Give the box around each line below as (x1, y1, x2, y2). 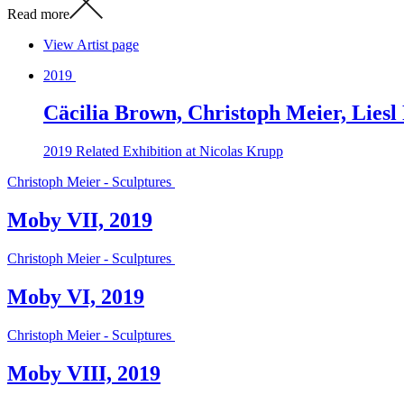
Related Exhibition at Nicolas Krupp (76, 143, 283, 160)
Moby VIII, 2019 (7, 361, 161, 385)
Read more (7, 5, 69, 22)
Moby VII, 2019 (7, 208, 152, 233)
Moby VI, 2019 (7, 285, 144, 309)
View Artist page (43, 36, 139, 52)
